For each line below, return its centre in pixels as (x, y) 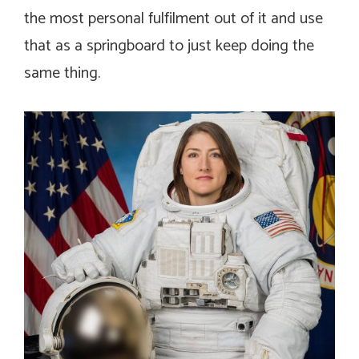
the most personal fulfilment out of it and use (173, 18)
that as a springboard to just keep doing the (169, 46)
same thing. (62, 73)
